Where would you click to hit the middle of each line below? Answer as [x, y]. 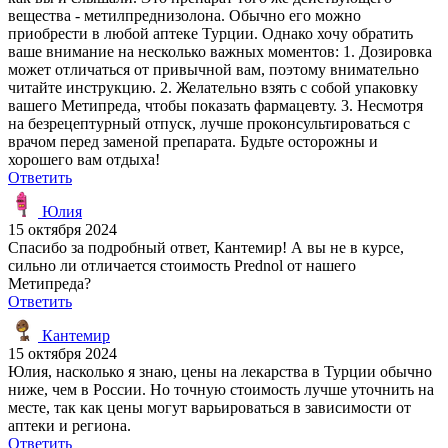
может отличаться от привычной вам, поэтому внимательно [213, 69]
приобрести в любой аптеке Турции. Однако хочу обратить [210, 33]
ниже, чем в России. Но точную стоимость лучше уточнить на [221, 389]
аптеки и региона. [69, 425]
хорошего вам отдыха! [84, 159]
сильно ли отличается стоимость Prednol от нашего [182, 265]
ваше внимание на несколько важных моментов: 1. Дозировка [220, 51]
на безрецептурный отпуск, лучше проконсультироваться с [209, 123]
